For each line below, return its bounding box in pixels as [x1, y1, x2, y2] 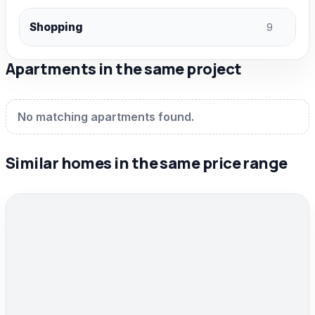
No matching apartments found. [18, 110, 194, 124]
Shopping [30, 20, 83, 34]
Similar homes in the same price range [6, 153, 288, 174]
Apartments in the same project [6, 58, 242, 80]
